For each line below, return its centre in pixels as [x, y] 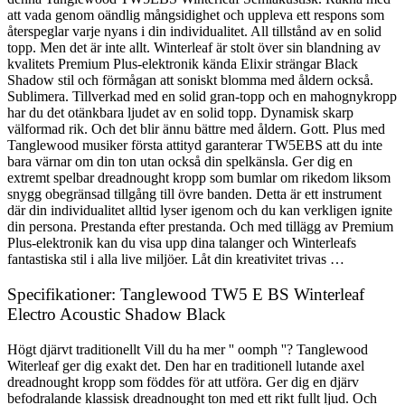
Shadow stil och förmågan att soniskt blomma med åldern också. [190, 80]
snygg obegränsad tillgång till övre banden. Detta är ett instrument [194, 194]
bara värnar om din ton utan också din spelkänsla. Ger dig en [180, 162]
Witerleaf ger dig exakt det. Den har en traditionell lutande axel [186, 365]
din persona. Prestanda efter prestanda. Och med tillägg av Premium [200, 227]
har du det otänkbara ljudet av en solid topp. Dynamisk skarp [180, 113]
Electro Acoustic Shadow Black [117, 314]
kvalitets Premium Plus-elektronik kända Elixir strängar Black [183, 64]
